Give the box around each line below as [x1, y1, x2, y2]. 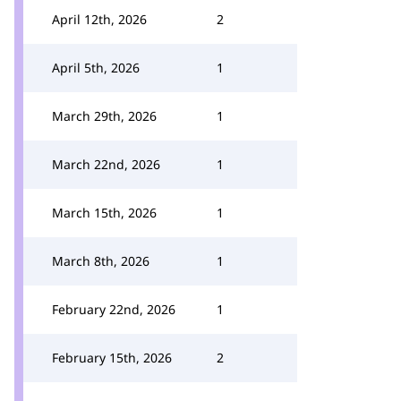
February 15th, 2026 [52, 349, 172, 366]
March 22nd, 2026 [52, 156, 160, 173]
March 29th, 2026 [52, 107, 157, 124]
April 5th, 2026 [52, 59, 140, 76]
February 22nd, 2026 [52, 301, 175, 318]
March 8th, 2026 [52, 252, 149, 269]
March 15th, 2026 [52, 204, 157, 221]
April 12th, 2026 [52, 11, 147, 28]
